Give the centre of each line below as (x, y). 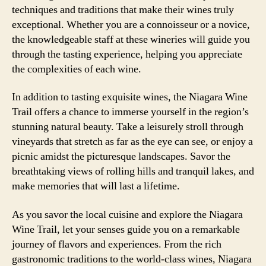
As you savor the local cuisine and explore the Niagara (127, 214)
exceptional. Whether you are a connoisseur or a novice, (131, 24)
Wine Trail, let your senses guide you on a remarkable (126, 229)
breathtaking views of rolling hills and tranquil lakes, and (133, 171)
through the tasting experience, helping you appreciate (127, 54)
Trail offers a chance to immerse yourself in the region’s (130, 112)
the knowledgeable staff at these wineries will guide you (131, 39)
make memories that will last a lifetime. (96, 186)
